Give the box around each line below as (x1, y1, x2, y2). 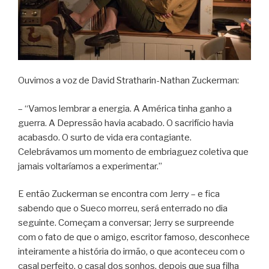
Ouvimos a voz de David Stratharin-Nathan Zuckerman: (18, 75, 239, 86)
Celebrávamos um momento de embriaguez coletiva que (18, 146, 249, 157)
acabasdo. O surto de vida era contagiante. (18, 131, 192, 143)
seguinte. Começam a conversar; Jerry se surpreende (18, 217, 234, 229)
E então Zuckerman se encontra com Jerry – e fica (18, 189, 220, 200)
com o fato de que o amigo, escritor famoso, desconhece (18, 232, 250, 243)
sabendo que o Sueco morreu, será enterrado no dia (18, 203, 228, 214)
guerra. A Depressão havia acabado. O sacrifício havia (18, 117, 234, 128)
